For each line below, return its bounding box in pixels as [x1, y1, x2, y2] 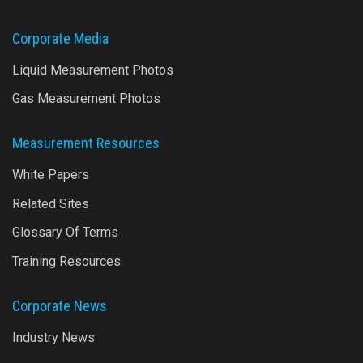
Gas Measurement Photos [12, 91, 160, 107]
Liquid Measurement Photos [12, 62, 173, 78]
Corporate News [12, 297, 107, 315]
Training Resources [12, 254, 121, 270]
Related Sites [12, 195, 89, 211]
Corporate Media [12, 29, 109, 47]
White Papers [12, 167, 89, 183]
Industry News [12, 330, 95, 346]
